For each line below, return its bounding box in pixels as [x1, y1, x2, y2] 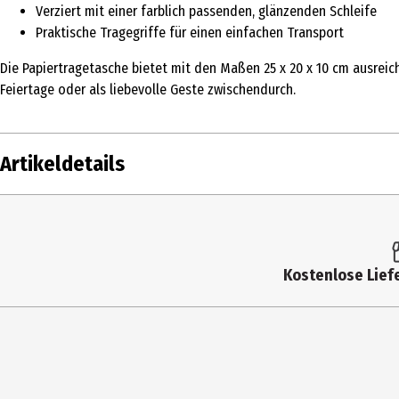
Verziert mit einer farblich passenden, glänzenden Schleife [36, 2, 377, 20]
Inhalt [8, 207, 43, 224]
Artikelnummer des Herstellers [8, 280, 199, 297]
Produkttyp [8, 243, 77, 261]
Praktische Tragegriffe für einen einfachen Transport [36, 23, 344, 41]
